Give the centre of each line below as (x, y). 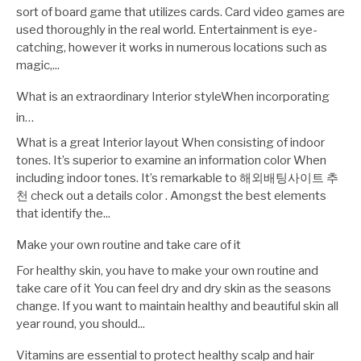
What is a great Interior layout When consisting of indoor (170, 143)
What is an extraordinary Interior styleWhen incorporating (173, 96)
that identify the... (63, 214)
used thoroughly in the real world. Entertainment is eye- (167, 29)
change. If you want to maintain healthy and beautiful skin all (177, 306)
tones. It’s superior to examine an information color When (171, 161)
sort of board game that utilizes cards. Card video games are (180, 12)
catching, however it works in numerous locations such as (172, 47)
